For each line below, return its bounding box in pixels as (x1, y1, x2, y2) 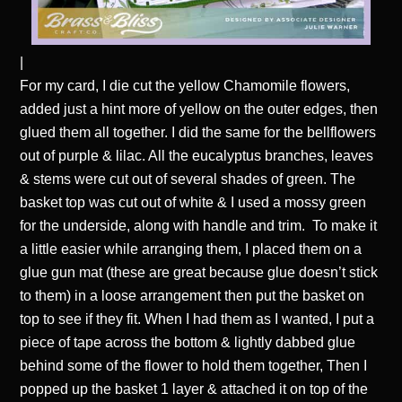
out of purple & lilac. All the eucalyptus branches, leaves (20, 147, 374, 163)
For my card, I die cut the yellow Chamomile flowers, (20, 77, 351, 93)
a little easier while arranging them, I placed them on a (20, 240, 363, 257)
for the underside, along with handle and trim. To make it (20, 217, 378, 233)
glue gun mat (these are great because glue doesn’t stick (20, 264, 379, 280)
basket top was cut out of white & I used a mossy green (20, 194, 367, 210)
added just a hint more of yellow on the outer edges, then (20, 100, 379, 117)
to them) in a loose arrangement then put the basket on (20, 287, 365, 303)
